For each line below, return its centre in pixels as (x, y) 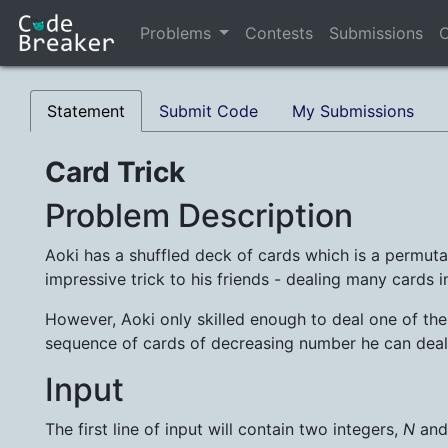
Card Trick (115, 172)
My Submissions (353, 111)
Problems (175, 33)
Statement (86, 111)
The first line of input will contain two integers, (224, 429)
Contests (278, 33)
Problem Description (199, 216)
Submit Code (208, 111)
